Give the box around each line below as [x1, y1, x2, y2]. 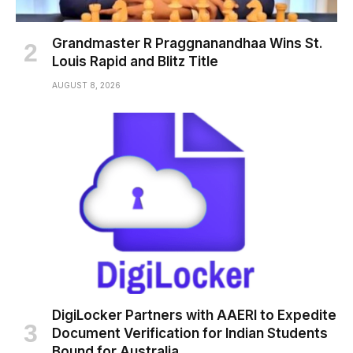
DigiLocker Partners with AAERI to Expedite [52, 307, 336, 323]
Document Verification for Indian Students [52, 325, 328, 341]
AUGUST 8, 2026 [52, 80, 121, 91]
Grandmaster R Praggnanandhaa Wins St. [52, 35, 323, 52]
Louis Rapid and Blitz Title [52, 54, 218, 70]
